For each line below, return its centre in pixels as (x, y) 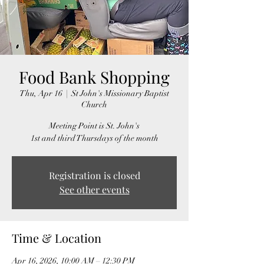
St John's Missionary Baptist (120, 93)
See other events (94, 189)
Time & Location (57, 238)
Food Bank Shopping (94, 77)
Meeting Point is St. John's (94, 126)
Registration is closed (94, 175)
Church (94, 105)
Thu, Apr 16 (41, 93)
